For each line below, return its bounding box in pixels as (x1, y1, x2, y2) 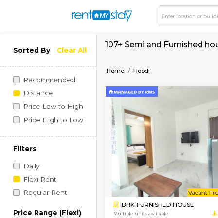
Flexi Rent (27, 206, 66, 216)
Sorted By (15, 54, 59, 64)
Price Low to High (27, 120, 98, 130)
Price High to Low (27, 136, 98, 145)
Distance (27, 105, 62, 114)
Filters (15, 170, 43, 180)
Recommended (27, 89, 89, 99)
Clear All (67, 54, 102, 64)
